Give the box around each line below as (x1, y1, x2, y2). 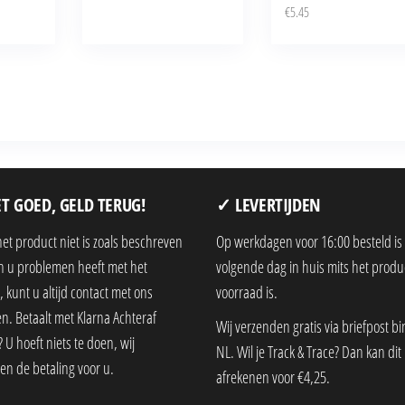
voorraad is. (216, 280, 278, 303)
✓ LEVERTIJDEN (216, 192, 321, 217)
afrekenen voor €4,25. (216, 365, 330, 388)
